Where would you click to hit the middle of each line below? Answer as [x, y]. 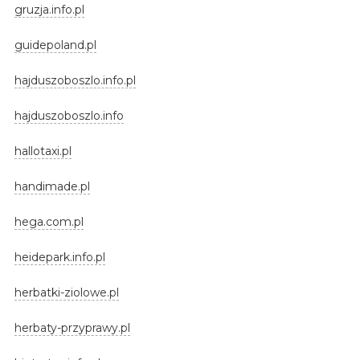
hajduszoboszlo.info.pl [75, 80]
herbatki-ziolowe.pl [66, 292]
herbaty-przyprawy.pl [72, 327]
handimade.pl [52, 186]
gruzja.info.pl [49, 9]
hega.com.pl [49, 221]
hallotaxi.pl [43, 151]
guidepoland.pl [55, 45]
